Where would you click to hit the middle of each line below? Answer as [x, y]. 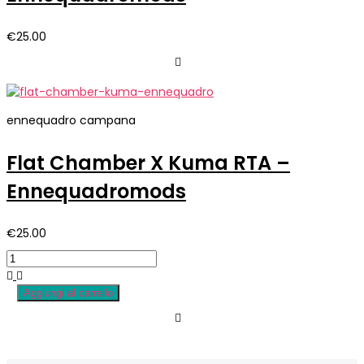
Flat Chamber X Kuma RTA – [148, 163]
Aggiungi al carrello [68, 293]
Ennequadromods [96, 192]
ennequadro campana [71, 121]
